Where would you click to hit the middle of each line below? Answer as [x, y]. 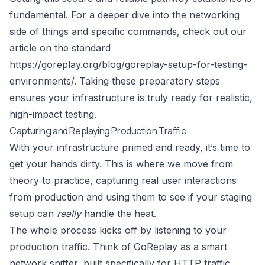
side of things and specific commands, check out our [128, 32]
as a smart [202, 247]
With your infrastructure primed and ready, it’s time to [130, 148]
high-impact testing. [53, 114]
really [69, 214]
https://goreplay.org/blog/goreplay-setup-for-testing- [128, 65]
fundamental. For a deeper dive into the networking [125, 15]
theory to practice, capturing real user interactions [123, 181]
